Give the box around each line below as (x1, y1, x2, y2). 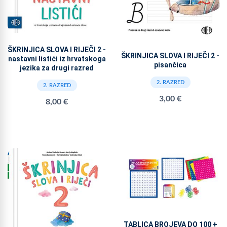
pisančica (154, 61, 186, 69)
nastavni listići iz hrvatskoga (8, 54, 106, 63)
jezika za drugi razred (20, 63, 94, 72)
